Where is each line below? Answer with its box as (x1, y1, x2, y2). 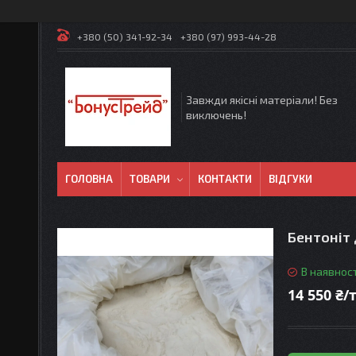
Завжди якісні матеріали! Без (186, 92, 338, 106)
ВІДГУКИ (269, 172, 312, 185)
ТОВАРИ (130, 172, 170, 185)
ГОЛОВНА (65, 172, 113, 185)
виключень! (186, 107, 246, 122)
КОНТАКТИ (198, 172, 252, 185)
